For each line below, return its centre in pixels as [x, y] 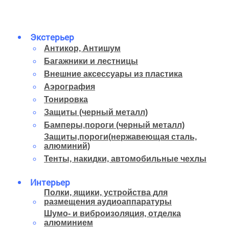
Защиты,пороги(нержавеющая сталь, [120, 137]
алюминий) [67, 146]
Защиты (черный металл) [96, 112]
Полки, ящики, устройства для [106, 193]
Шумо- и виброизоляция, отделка [112, 214]
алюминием [68, 223]
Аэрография [70, 87]
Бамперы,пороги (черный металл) [114, 125]
